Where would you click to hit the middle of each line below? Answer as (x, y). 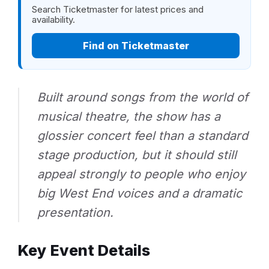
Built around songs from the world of (143, 97)
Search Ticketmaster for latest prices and (118, 9)
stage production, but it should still (137, 155)
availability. (53, 19)
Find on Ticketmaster (136, 45)
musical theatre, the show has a (129, 116)
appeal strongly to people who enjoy (141, 174)
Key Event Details (84, 250)
